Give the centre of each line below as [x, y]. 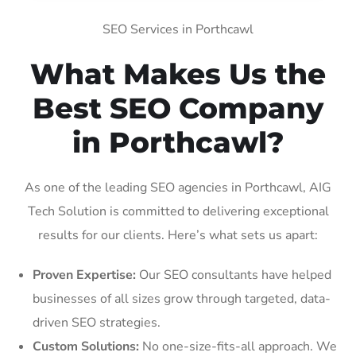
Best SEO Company [178, 108]
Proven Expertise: [84, 275]
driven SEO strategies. [97, 322]
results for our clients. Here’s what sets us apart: [178, 235]
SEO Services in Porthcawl [178, 29]
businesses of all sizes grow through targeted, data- [182, 298]
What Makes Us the [178, 74]
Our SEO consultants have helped [234, 275]
